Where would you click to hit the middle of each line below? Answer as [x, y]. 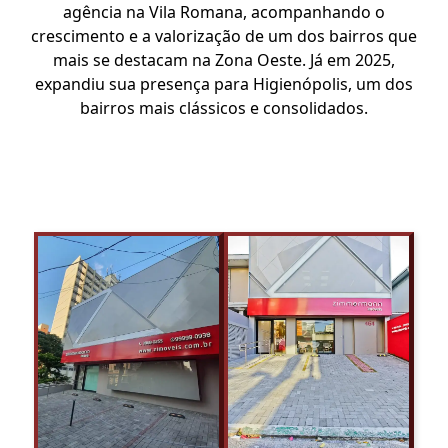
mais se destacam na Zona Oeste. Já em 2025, [224, 59]
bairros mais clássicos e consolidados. [224, 107]
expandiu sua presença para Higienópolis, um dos [224, 83]
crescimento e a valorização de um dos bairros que [224, 35]
